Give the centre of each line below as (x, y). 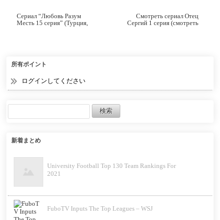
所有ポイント (29, 65)
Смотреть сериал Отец (167, 16)
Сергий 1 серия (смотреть (163, 23)
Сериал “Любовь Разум (49, 16)
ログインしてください (54, 81)
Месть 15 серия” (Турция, (52, 23)
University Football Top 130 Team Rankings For (111, 166)
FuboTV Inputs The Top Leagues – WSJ (100, 209)
